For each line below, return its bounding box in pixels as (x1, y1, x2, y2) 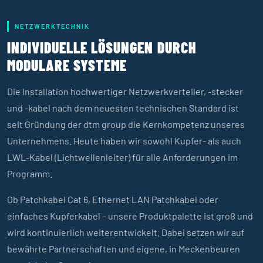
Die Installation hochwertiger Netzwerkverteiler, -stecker (7, 86, 243, 97)
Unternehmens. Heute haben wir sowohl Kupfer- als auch (7, 135, 241, 147)
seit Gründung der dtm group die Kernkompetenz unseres (7, 119, 245, 130)
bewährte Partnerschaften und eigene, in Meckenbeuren (7, 243, 240, 255)
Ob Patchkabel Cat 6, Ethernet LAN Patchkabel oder (7, 194, 218, 205)
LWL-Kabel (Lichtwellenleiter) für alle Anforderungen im (7, 151, 238, 163)
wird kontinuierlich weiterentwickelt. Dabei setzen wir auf (7, 227, 245, 238)
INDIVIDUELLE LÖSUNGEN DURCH (7, 38, 196, 57)
